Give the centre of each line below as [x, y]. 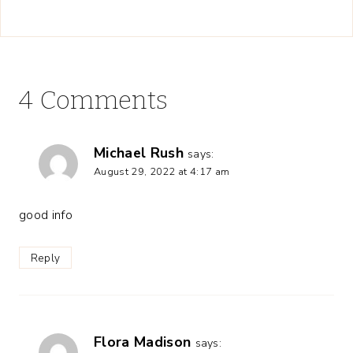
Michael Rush [139, 153]
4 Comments [94, 100]
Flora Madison [143, 342]
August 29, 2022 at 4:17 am [162, 172]
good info [46, 215]
